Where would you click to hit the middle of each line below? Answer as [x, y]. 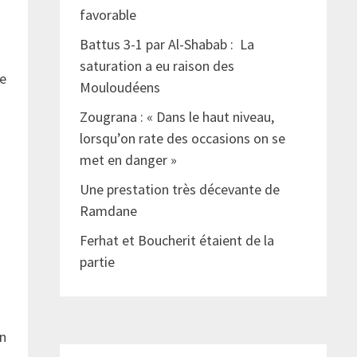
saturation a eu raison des [157, 66]
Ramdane [108, 211]
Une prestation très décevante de [179, 190]
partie [100, 262]
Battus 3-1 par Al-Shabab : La [167, 45]
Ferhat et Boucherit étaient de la [177, 241]
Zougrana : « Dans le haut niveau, [177, 117]
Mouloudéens [120, 88]
